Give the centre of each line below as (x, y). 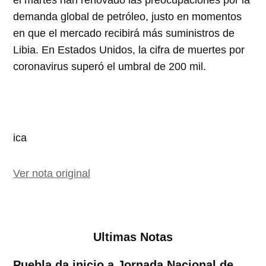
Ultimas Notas (133, 237)
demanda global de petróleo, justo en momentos (128, 17)
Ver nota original (52, 174)
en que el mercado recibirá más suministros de (124, 34)
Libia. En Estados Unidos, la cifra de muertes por (129, 50)
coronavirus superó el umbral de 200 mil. (110, 67)
